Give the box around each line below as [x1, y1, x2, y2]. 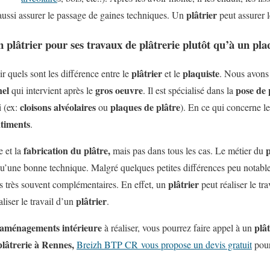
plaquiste [183, 66, 219, 81]
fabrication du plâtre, [24, 143, 110, 158]
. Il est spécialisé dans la [143, 84, 233, 97]
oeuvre [115, 83, 143, 98]
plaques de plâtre [110, 100, 180, 115]
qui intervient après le [9, 84, 95, 97]
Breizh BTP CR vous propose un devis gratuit [77, 238, 252, 251]
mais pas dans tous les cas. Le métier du [110, 144, 266, 157]
